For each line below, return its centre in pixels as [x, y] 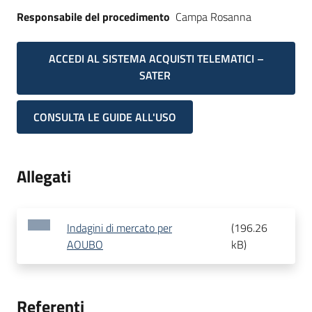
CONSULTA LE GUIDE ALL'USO [105, 117]
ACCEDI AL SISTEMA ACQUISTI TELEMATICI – [156, 58]
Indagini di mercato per [119, 228]
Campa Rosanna [213, 17]
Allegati [44, 177]
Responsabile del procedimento [93, 17]
